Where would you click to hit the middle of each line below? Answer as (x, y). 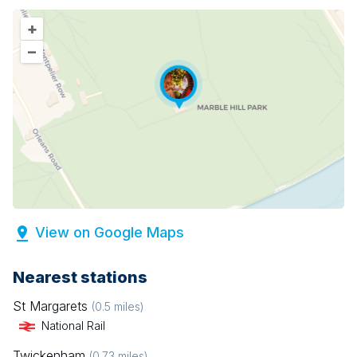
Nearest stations (80, 278)
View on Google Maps (110, 233)
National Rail (73, 326)
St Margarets (50, 306)
